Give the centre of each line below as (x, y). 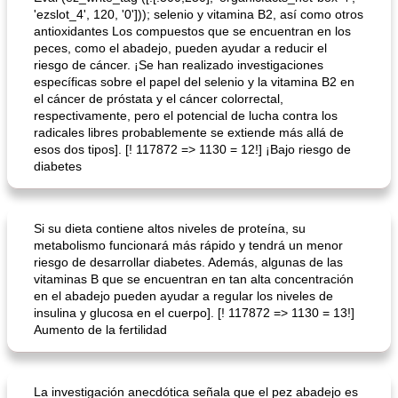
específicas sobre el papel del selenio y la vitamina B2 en (194, 82)
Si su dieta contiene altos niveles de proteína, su (170, 228)
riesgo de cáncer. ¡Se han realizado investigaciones (179, 65)
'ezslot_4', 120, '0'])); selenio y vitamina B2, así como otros (199, 14)
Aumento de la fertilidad (100, 330)
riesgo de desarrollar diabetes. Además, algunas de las (188, 262)
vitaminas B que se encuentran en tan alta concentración (194, 279)
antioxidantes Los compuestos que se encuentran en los (192, 31)
